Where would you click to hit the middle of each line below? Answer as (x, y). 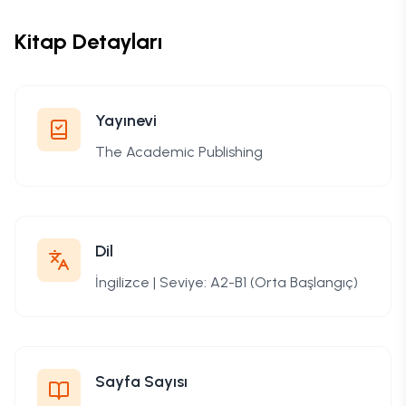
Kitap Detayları (88, 41)
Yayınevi (126, 120)
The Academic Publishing (179, 151)
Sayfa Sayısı (141, 381)
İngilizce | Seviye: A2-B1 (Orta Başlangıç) (227, 282)
